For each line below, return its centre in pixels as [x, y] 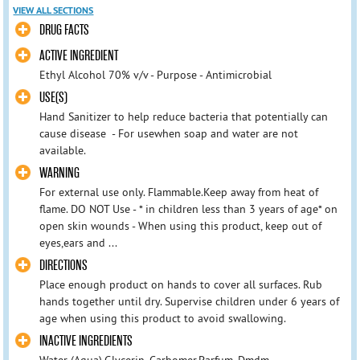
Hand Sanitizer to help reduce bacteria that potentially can [183, 116]
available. [62, 150]
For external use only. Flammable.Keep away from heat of [178, 192]
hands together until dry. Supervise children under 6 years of [189, 301]
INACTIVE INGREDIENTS [86, 341]
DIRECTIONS [63, 265]
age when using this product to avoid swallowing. [162, 318]
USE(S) [53, 97]
